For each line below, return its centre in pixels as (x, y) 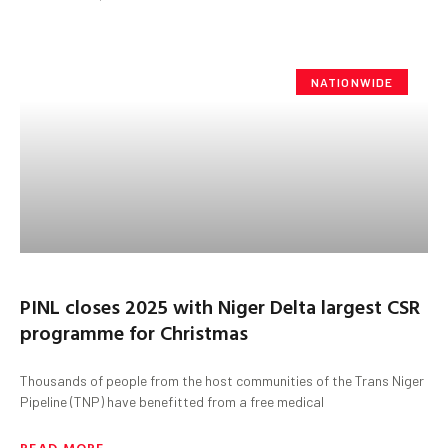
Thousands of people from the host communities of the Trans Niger (222, 380)
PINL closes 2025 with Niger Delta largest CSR (220, 305)
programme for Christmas (134, 331)
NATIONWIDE (352, 81)
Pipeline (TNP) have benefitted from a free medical (172, 401)
